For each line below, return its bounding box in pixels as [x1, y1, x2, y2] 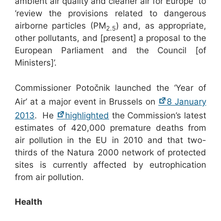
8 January [167, 96, 206, 107]
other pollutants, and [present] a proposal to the [15, 33, 206, 43]
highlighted [65, 110, 109, 120]
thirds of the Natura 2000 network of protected [15, 147, 206, 157]
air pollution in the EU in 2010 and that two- [15, 135, 206, 145]
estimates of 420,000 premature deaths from [15, 122, 206, 133]
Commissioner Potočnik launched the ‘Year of [15, 82, 206, 93]
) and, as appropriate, [115, 21, 207, 31]
